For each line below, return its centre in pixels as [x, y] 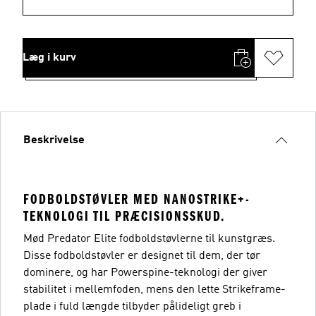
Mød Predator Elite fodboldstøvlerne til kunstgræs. [149, 239]
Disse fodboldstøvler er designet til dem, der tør [142, 256]
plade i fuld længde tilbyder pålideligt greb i [132, 306]
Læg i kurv [49, 57]
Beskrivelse [54, 140]
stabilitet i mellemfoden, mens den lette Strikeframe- [154, 290]
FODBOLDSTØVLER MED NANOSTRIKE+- [137, 199]
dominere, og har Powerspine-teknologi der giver [145, 273]
